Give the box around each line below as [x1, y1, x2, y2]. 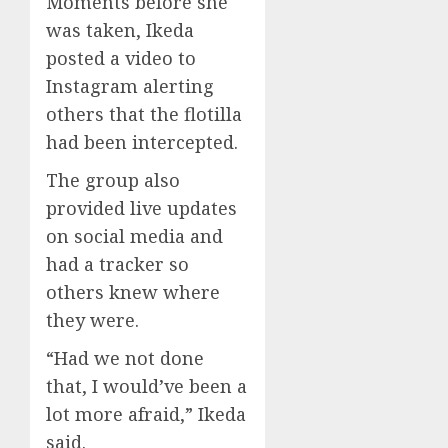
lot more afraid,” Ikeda [46, 401, 246, 426]
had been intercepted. [46, 129, 238, 154]
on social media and [46, 223, 223, 248]
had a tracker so [46, 251, 189, 276]
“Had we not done [46, 345, 204, 370]
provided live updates [46, 195, 237, 220]
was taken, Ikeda [46, 17, 194, 42]
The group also [46, 167, 180, 192]
